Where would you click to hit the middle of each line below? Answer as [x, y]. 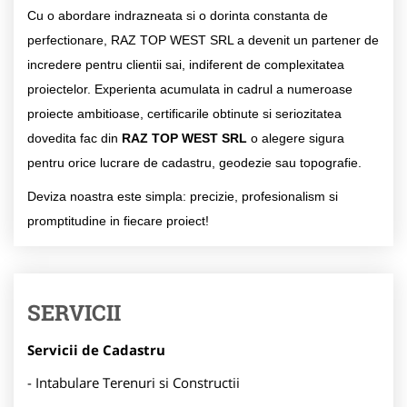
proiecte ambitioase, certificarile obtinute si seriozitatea [184, 113]
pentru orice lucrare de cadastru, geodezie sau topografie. [194, 162]
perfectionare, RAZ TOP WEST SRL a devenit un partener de [203, 40]
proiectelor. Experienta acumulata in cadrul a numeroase [190, 89]
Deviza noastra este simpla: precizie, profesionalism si [183, 196]
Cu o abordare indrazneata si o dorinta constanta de [178, 15]
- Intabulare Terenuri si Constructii [134, 382]
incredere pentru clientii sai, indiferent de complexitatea [186, 64]
